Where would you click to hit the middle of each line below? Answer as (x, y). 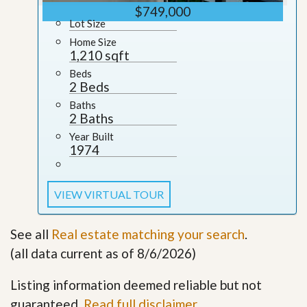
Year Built (91, 137)
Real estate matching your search (148, 234)
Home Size (93, 42)
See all (31, 234)
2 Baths (91, 119)
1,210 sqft (99, 56)
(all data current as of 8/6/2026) (103, 254)
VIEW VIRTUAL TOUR (109, 195)
